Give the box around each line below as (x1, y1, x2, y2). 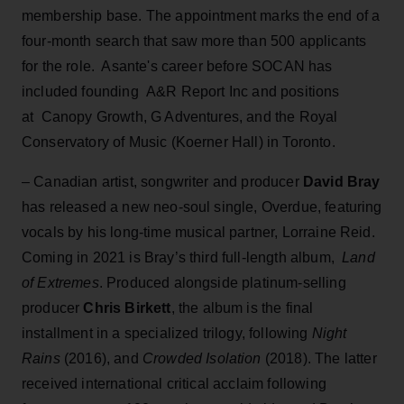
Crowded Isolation (142, 350, 262, 366)
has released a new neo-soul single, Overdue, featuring (22, 198, 382, 215)
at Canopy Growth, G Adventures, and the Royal (22, 108, 338, 124)
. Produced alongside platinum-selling (98, 274, 346, 290)
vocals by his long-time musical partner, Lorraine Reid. (22, 224, 375, 240)
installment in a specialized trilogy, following (22, 325, 312, 341)
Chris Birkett (83, 299, 171, 316)
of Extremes (22, 274, 99, 290)
